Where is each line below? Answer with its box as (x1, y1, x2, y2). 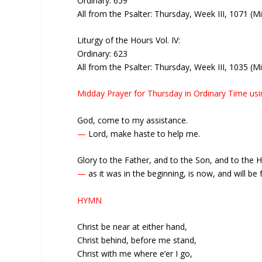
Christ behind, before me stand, (77, 234, 196, 246)
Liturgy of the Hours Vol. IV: (77, 35, 180, 46)
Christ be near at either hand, (77, 220, 187, 232)
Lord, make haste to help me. (86, 127, 200, 139)
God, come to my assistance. (77, 114, 188, 126)
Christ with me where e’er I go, (77, 247, 192, 259)
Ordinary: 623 (77, 48, 127, 59)
